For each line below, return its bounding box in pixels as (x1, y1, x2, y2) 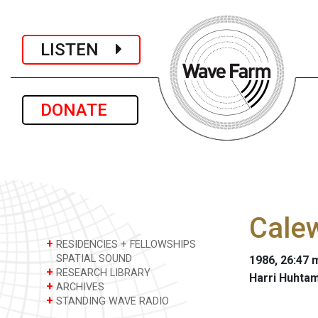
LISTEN (40, 39, 116, 60)
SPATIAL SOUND (53, 253, 132, 265)
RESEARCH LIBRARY (53, 267, 150, 279)
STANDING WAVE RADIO (53, 295, 169, 307)
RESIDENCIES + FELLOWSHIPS (53, 238, 196, 251)
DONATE (40, 100, 120, 120)
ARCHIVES (53, 281, 104, 293)
